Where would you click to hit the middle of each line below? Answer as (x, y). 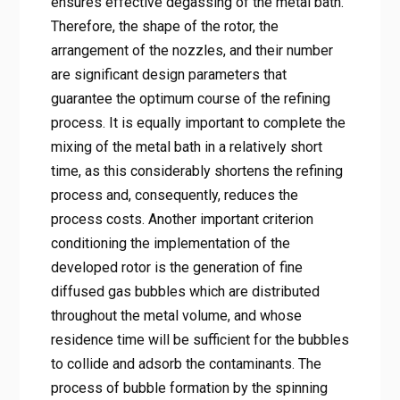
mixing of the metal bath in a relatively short (186, 146)
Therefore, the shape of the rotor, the (164, 26)
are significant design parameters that (168, 74)
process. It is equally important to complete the (198, 122)
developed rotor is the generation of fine (176, 267)
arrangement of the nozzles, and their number (192, 50)
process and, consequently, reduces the (174, 195)
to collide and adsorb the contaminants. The (186, 363)
